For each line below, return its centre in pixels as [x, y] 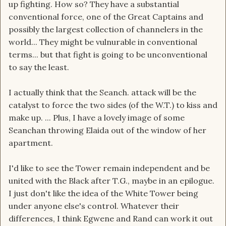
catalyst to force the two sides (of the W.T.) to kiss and [113, 105]
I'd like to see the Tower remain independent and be [109, 168]
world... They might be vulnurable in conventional [103, 42]
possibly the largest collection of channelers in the [106, 30]
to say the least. [39, 67]
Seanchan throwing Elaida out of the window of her [107, 130]
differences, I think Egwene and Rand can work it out [111, 219]
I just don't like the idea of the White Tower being [103, 193]
